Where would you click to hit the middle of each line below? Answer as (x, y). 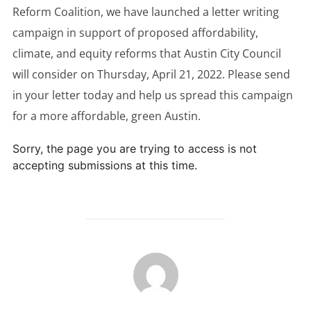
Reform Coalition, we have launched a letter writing (145, 12)
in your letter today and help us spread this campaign (152, 95)
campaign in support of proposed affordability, (135, 33)
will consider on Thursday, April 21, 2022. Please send (151, 74)
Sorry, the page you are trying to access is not (134, 149)
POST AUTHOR (155, 260)
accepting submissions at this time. (104, 165)
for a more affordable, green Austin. (106, 116)
